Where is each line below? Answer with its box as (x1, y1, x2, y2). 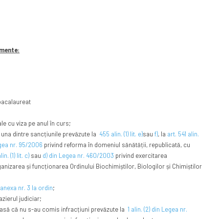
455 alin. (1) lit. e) (97, 130, 143, 138)
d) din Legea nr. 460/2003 (42, 152, 114, 160)
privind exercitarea (113, 152, 167, 160)
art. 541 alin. (167, 130, 199, 138)
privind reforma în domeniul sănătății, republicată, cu (42, 141, 190, 149)
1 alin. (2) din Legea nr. (126, 205, 187, 214)
